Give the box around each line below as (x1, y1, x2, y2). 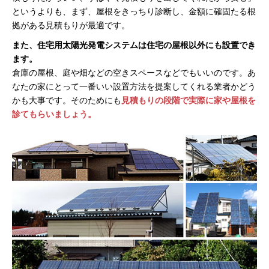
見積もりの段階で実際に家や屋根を (121, 95, 256, 105)
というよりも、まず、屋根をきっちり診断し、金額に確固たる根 (12, 7, 256, 16)
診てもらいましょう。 (12, 109, 96, 119)
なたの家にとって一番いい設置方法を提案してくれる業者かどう (12, 82, 256, 91)
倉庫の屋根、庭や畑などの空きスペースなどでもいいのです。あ (12, 68, 256, 77)
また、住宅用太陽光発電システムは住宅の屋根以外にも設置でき (12, 40, 256, 50)
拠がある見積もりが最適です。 (12, 20, 130, 30)
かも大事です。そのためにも (12, 95, 121, 105)
